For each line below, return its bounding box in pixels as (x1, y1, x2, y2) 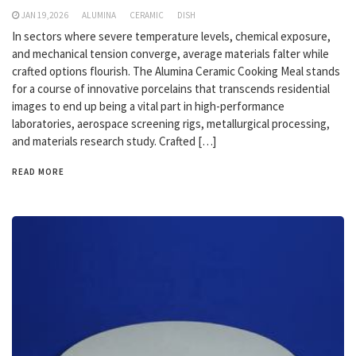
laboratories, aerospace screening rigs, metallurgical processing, (12, 116, 330, 131)
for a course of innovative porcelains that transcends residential (12, 81, 330, 96)
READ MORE (12, 166, 64, 177)
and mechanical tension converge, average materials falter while (12, 46, 329, 61)
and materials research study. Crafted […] (12, 133, 216, 149)
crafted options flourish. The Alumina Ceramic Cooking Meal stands (12, 64, 340, 79)
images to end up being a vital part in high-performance (12, 99, 284, 114)
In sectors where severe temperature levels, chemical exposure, (12, 29, 331, 44)
